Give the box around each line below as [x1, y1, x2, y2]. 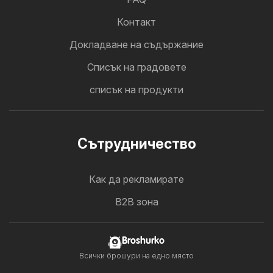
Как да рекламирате [89, 173, 184, 186]
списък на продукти [90, 83, 183, 96]
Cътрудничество [77, 135, 196, 153]
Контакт [117, 16, 156, 29]
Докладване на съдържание [69, 38, 204, 51]
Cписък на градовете [87, 61, 186, 74]
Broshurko [122, 236, 165, 247]
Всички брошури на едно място [79, 251, 194, 261]
